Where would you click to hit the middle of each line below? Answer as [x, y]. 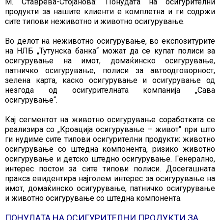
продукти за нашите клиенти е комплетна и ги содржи [110, 12]
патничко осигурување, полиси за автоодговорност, [110, 71]
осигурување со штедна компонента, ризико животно [110, 149]
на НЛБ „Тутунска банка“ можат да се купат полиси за [110, 51]
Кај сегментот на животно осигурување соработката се [110, 120]
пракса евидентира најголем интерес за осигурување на [110, 179]
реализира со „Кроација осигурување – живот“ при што [110, 130]
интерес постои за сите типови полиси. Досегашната [110, 169]
